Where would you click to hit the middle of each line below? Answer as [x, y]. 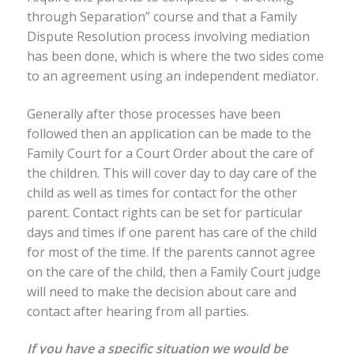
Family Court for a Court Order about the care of [170, 153]
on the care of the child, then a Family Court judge [173, 271]
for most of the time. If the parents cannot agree [171, 252]
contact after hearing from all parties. [137, 311]
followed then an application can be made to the [169, 133]
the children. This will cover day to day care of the [171, 173]
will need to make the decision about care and [161, 291]
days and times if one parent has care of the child [171, 232]
